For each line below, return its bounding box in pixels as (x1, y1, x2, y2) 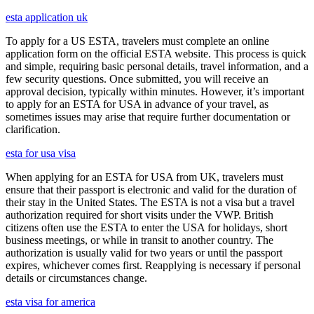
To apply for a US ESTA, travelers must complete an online (6, 35, 269, 48)
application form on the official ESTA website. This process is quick (6, 48, 306, 60)
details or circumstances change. (6, 272, 147, 285)
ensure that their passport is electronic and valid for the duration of (6, 184, 296, 196)
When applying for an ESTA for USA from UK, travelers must (6, 171, 283, 184)
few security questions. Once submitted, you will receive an (6, 73, 268, 86)
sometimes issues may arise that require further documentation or (6, 111, 290, 123)
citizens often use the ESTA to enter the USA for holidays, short (6, 221, 287, 234)
